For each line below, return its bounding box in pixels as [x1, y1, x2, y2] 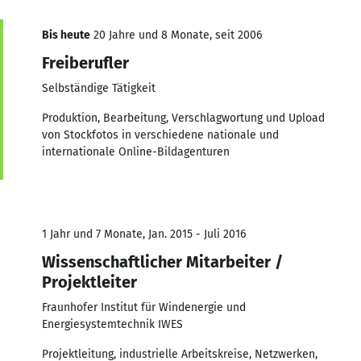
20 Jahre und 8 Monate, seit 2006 [90, 27, 262, 42]
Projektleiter [42, 272, 137, 292]
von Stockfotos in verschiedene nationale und [42, 127, 279, 142]
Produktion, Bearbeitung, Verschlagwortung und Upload [42, 110, 325, 125]
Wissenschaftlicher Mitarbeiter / [42, 251, 283, 272]
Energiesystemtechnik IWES [42, 317, 183, 331]
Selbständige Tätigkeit [42, 81, 156, 95]
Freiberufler [42, 52, 129, 73]
